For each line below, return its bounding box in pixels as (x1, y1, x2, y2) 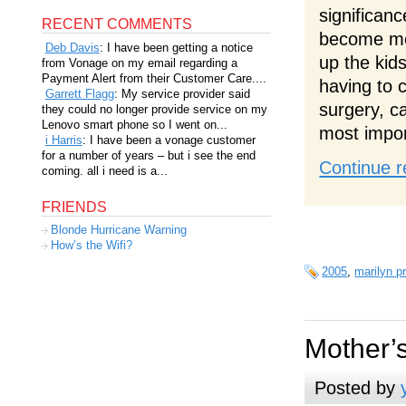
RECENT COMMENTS (41, 16, 192, 33)
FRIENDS (41, 198, 107, 215)
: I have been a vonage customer (82, 132, 256, 147)
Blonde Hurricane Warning (50, 223, 187, 237)
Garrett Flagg (44, 86, 114, 101)
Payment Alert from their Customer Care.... (41, 71, 266, 85)
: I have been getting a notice (99, 40, 253, 54)
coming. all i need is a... (41, 163, 168, 178)
